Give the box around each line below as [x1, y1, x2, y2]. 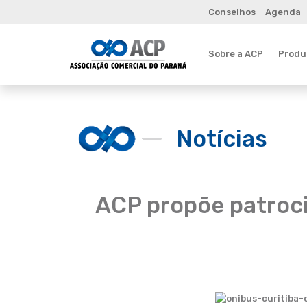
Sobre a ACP [208, 48, 263, 59]
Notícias [176, 125, 267, 152]
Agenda [265, 7, 301, 17]
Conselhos [208, 7, 256, 17]
